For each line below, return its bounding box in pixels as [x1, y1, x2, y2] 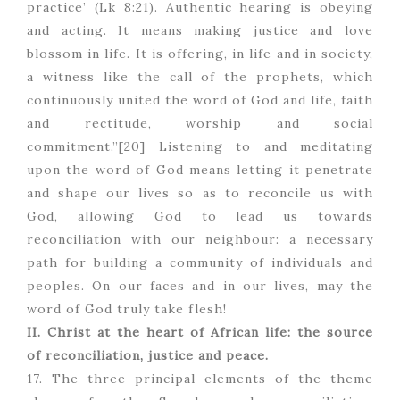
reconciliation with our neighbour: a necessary [27, 231, 373, 248]
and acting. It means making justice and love [27, 22, 373, 39]
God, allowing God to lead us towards [27, 208, 373, 225]
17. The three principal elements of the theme [27, 371, 373, 387]
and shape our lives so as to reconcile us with [27, 185, 373, 202]
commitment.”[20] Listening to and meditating [27, 138, 373, 155]
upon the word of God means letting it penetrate [27, 162, 373, 179]
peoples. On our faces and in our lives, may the [27, 278, 373, 295]
